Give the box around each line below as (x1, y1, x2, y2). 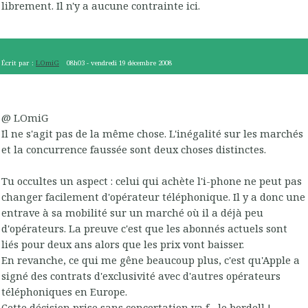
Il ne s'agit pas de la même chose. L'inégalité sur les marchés (1, 126, 303, 141)
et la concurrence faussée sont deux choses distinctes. (1, 142, 266, 157)
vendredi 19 (91, 58, 126, 67)
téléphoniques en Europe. (1, 285, 127, 299)
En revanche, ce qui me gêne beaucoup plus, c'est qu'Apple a (1, 253, 300, 267)
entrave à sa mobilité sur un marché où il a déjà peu (1, 206, 263, 220)
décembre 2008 (128, 58, 173, 67)
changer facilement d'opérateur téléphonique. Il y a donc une (1, 190, 305, 204)
